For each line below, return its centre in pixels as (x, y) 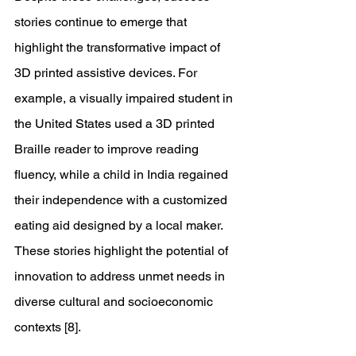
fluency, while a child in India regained (123, 174)
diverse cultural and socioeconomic (115, 302)
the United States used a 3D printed (116, 124)
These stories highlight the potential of (123, 251)
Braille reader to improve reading (108, 149)
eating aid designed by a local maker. (120, 225)
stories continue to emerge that (102, 22)
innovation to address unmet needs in (121, 276)
